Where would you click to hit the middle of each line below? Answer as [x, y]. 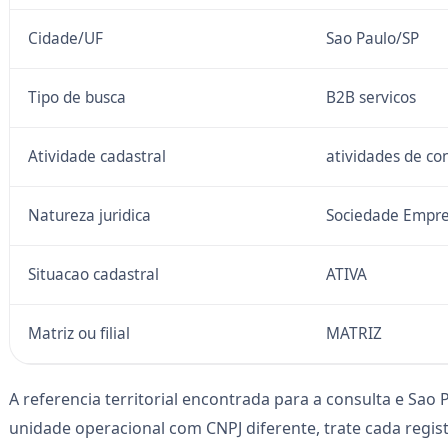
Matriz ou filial [78, 333]
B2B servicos [370, 97]
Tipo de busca [76, 97]
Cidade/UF [65, 38]
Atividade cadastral [96, 156]
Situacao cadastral [93, 274]
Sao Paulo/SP [372, 38]
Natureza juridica [89, 215]
